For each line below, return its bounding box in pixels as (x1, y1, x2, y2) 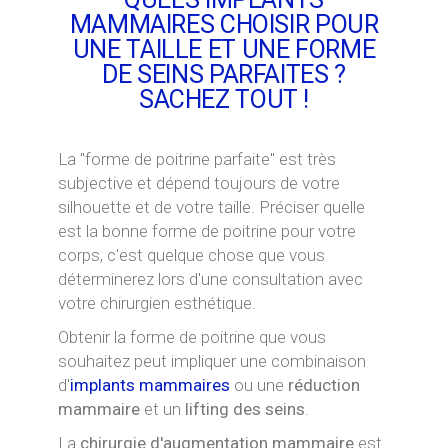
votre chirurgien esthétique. (58, 293, 257, 313)
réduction (288, 375, 361, 395)
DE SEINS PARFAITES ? (102, 60, 346, 89)
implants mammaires (70, 375, 235, 395)
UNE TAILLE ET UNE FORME (72, 35, 376, 64)
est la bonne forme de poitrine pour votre (58, 221, 357, 241)
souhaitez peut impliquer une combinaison (58, 351, 367, 371)
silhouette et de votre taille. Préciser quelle (58, 197, 366, 217)
